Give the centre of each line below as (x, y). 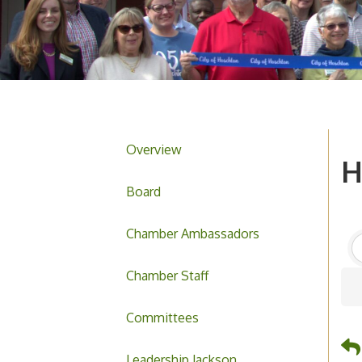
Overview (154, 150)
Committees (162, 318)
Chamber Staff (167, 276)
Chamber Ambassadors (193, 234)
